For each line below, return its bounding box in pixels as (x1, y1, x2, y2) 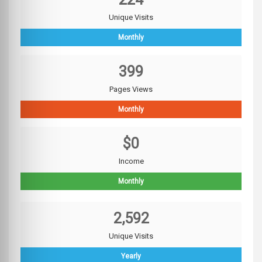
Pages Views (109, 85, 153, 94)
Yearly (121, 252, 141, 261)
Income (118, 157, 144, 166)
